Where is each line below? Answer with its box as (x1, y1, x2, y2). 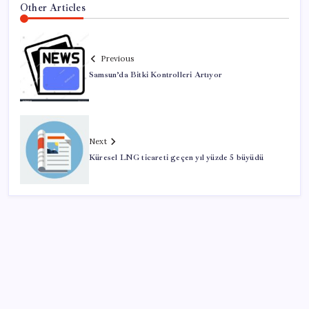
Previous (101, 53, 134, 63)
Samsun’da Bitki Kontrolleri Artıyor (89, 69, 222, 80)
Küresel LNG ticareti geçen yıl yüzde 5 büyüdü (89, 152, 263, 163)
